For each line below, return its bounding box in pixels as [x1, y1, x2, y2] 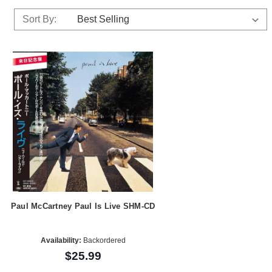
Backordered [81, 236, 126, 245]
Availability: [40, 236, 81, 245]
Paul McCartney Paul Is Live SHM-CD [10, 202, 155, 211]
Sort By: [22, 13, 56, 24]
